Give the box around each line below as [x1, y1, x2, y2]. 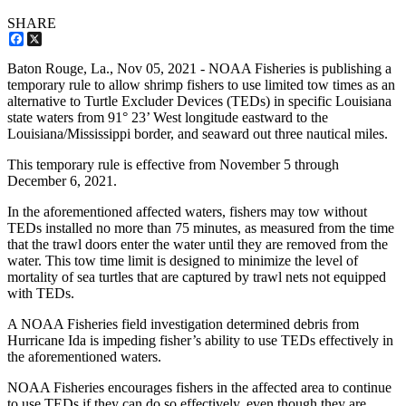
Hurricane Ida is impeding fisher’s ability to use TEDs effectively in [7, 333, 393, 349]
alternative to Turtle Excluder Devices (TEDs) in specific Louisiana [7, 93, 391, 110]
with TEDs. [7, 285, 74, 302]
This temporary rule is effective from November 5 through [7, 157, 339, 173]
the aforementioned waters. [7, 349, 161, 365]
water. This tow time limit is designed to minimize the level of [7, 253, 358, 269]
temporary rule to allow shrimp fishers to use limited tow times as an [7, 77, 395, 93]
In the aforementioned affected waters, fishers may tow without [7, 204, 367, 220]
